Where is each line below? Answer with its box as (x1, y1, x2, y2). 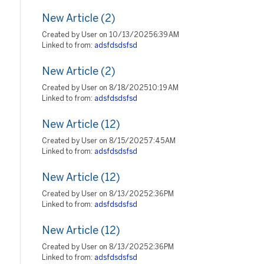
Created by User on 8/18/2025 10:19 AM (42, 85, 179, 91)
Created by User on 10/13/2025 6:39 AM (42, 32, 179, 38)
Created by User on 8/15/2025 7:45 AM (42, 138, 176, 144)
